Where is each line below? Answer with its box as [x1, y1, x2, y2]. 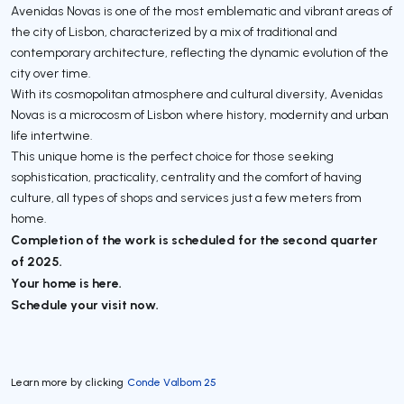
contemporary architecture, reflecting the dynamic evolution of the [11, 43, 389, 60]
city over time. [11, 64, 91, 81]
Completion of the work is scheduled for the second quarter [11, 230, 378, 248]
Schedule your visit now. [11, 295, 159, 313]
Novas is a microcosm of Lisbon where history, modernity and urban [11, 106, 389, 123]
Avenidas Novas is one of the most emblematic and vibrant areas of [11, 2, 392, 19]
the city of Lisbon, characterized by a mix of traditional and [11, 23, 337, 40]
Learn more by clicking [11, 374, 124, 389]
